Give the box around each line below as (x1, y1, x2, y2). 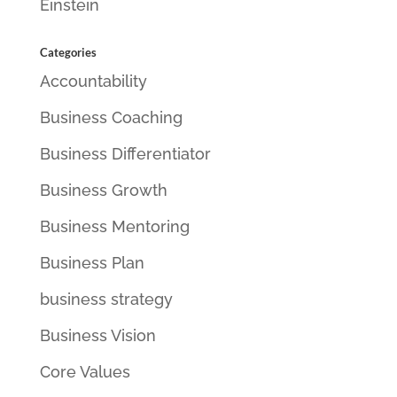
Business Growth (39, 181, 167, 199)
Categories (39, 45, 97, 59)
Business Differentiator (39, 144, 211, 163)
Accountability (39, 72, 147, 90)
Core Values (39, 362, 130, 381)
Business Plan (39, 253, 144, 272)
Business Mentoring (39, 217, 190, 236)
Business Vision (39, 326, 156, 345)
